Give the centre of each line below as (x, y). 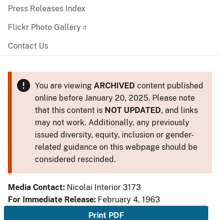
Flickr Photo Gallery (44, 27)
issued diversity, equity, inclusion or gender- (114, 135)
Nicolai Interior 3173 (104, 187)
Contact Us (28, 46)
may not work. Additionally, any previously (112, 123)
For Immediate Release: (53, 200)
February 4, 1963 (129, 200)
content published (169, 86)
